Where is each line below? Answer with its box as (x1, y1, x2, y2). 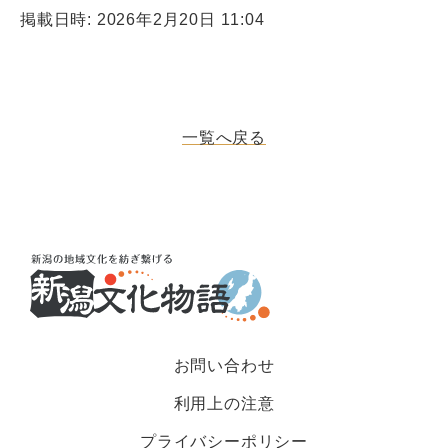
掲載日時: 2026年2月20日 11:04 (20, 10, 265, 28)
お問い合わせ (173, 356, 275, 374)
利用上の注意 (173, 394, 275, 412)
